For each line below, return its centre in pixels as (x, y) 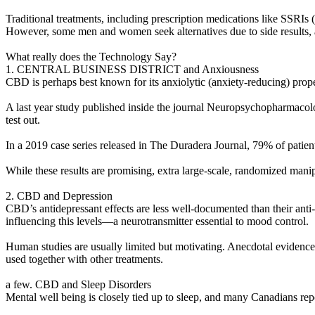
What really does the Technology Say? (91, 56)
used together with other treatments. (84, 259)
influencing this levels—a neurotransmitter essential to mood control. (157, 221)
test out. (23, 120)
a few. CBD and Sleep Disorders (78, 284)
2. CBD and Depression (59, 195)
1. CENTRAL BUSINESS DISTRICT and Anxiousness (132, 69)
